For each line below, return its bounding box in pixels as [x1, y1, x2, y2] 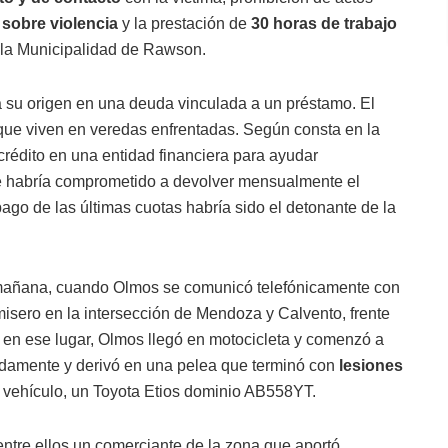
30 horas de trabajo [251, 15, 397, 33]
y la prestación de [118, 15, 251, 33]
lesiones [339, 357, 403, 375]
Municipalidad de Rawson [17, 41, 202, 59]
